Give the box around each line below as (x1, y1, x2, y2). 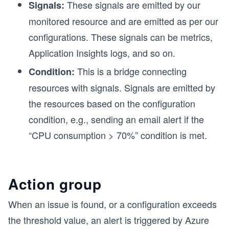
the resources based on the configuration (29, 97, 195, 110)
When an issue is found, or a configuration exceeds (8, 197, 217, 211)
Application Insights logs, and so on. (29, 46, 175, 59)
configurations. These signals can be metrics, (29, 30, 213, 43)
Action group (8, 173, 102, 194)
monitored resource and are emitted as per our (29, 14, 218, 28)
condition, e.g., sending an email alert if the (29, 112, 204, 126)
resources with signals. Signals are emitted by (29, 81, 215, 94)
